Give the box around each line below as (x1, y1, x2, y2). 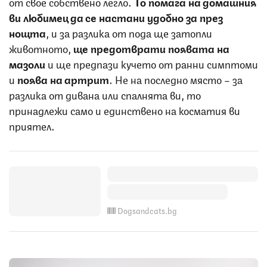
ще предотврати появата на (73, 39, 229, 55)
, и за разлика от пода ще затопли (46, 24, 212, 40)
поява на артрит (17, 70, 109, 86)
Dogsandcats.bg (117, 204, 177, 216)
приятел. (9, 117, 57, 133)
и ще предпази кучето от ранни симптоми (45, 55, 258, 71)
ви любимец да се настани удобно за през (9, 8, 223, 24)
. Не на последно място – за (109, 70, 243, 86)
